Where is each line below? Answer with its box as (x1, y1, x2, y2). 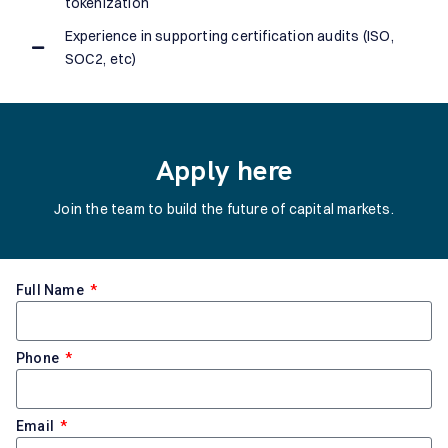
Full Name (16, 282, 87, 299)
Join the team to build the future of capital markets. (54, 200, 394, 219)
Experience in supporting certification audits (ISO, (64, 27, 394, 46)
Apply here (155, 152, 293, 189)
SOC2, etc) (64, 50, 137, 69)
